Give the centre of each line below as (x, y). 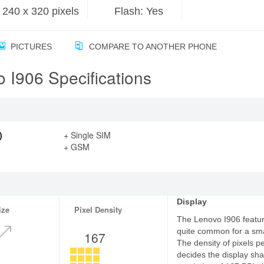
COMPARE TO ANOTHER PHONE (152, 47)
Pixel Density (98, 209)
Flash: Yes (139, 11)
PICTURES (30, 47)
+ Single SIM (87, 135)
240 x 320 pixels (41, 11)
